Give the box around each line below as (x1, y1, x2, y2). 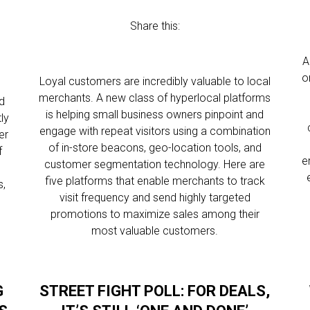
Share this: (129, 19, 180, 33)
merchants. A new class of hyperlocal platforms (39, 91, 271, 104)
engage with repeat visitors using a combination (39, 125, 271, 138)
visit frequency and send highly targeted (59, 191, 250, 204)
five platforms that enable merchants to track (44, 174, 265, 188)
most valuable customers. (91, 224, 219, 237)
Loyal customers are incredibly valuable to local (39, 75, 271, 88)
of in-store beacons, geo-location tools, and (48, 141, 262, 154)
